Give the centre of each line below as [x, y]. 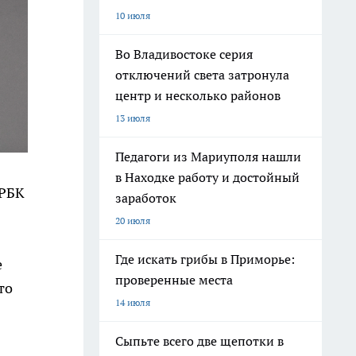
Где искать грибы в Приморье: [205, 259]
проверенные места [174, 280]
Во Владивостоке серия [184, 54]
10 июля [133, 15]
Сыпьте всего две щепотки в [199, 341]
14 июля [133, 302]
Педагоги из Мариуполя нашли [208, 157]
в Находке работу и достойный [207, 177]
